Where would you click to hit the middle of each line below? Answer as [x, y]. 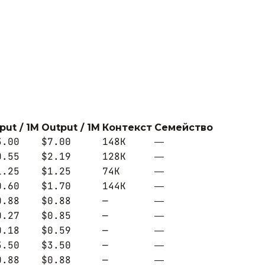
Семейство [184, 127]
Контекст [127, 127]
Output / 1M [71, 127]
